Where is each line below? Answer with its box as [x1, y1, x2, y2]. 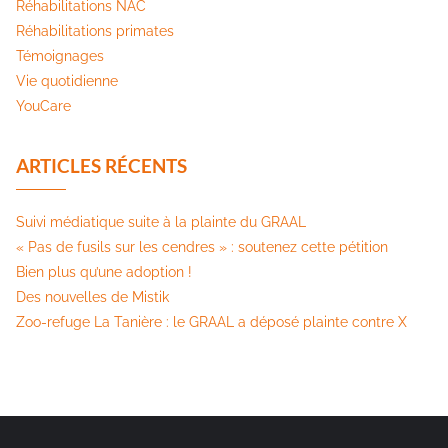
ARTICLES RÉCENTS [16, 153, 187, 177]
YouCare [16, 97, 71, 114]
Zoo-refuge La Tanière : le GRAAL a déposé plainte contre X [16, 313, 407, 330]
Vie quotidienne [16, 72, 118, 89]
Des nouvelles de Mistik [16, 288, 169, 305]
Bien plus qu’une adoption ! [16, 263, 192, 280]
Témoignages [16, 47, 104, 64]
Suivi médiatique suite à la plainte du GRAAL [16, 213, 306, 230]
